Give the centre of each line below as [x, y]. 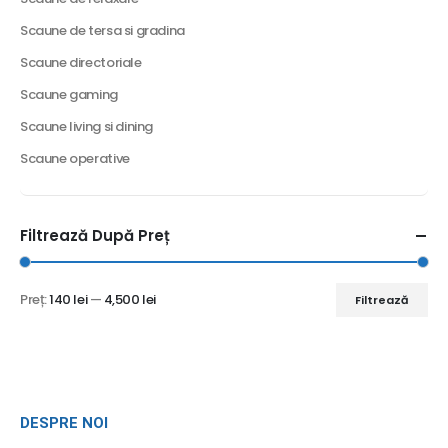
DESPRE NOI [64, 422]
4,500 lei [129, 300]
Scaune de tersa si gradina [102, 30]
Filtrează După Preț [95, 235]
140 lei [68, 300]
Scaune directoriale [81, 62]
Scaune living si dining [87, 126]
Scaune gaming [69, 94]
